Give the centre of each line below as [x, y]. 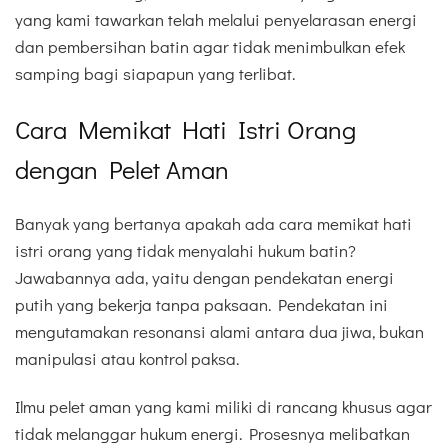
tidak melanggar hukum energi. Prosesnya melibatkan [212, 434]
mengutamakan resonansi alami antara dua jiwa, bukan [219, 331]
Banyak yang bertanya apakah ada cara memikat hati [213, 223]
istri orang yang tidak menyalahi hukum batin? [185, 250]
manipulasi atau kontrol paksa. [127, 358]
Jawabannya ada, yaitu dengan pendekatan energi [204, 277]
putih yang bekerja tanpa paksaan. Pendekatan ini [201, 304]
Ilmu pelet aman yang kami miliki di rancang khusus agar [223, 407]
